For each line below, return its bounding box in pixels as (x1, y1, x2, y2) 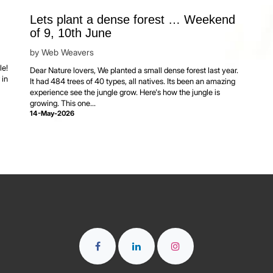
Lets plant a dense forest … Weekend (30, 12, 235, 26)
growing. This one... (30, 97, 96, 108)
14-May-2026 (30, 108, 74, 118)
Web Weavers (41, 46, 94, 57)
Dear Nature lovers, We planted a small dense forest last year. (30, 65, 238, 75)
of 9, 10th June (30, 26, 112, 40)
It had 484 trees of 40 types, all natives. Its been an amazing (30, 76, 235, 86)
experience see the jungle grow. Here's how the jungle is (30, 87, 220, 97)
